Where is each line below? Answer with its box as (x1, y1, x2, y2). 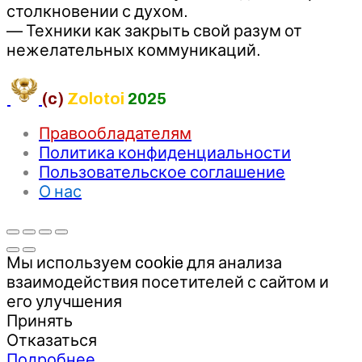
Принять (6, 311, 73, 330)
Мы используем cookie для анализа (6, 253, 282, 271)
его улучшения (6, 292, 122, 310)
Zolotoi (67, 89, 124, 107)
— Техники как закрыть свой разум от (6, 21, 302, 40)
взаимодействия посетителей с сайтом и (6, 272, 329, 291)
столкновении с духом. (6, 2, 188, 20)
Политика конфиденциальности (39, 143, 291, 162)
